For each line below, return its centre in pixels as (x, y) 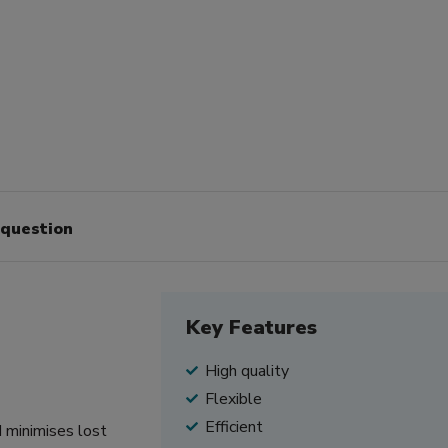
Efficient (233, 426)
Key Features (251, 327)
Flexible (233, 398)
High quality (246, 370)
